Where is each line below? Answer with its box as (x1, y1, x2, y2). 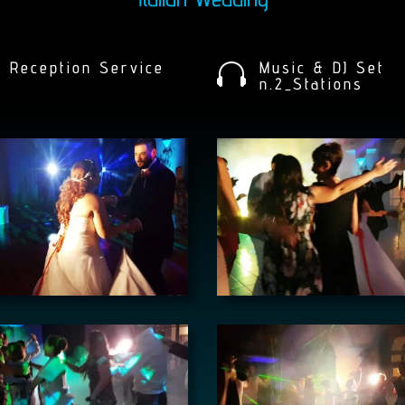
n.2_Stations (259, 73, 364, 93)
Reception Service (9, 57, 165, 77)
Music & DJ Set (259, 57, 386, 77)
